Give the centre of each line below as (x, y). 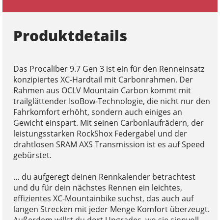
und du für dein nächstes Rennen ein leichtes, (97, 188)
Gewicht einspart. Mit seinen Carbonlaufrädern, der (108, 123)
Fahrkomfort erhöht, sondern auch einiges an (97, 112)
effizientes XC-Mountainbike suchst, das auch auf (103, 199)
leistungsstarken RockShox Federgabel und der (100, 134)
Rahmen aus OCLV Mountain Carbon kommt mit (102, 91)
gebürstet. (32, 155)
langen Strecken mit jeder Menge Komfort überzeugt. (111, 209)
